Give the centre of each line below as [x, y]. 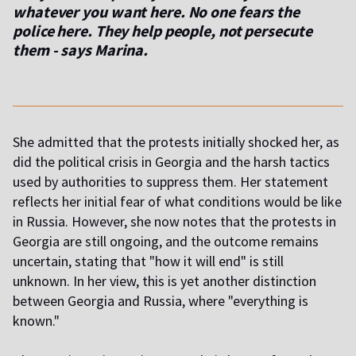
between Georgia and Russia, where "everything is [161, 301]
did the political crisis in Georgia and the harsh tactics [171, 162]
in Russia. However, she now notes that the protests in [174, 222]
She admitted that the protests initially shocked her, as [176, 142]
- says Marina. [99, 50]
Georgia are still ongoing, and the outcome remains [166, 242]
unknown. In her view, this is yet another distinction [164, 281]
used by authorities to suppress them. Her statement [170, 182]
